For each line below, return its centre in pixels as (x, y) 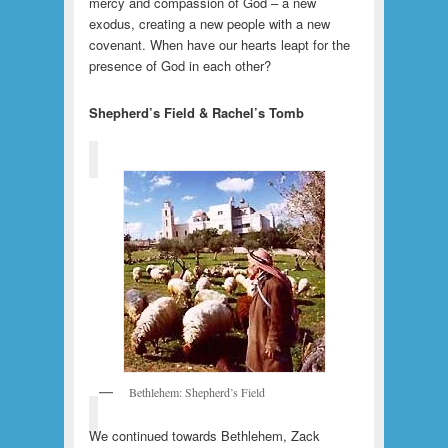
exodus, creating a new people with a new (209, 23)
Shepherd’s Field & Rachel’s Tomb (196, 112)
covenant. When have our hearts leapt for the (219, 44)
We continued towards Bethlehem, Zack (204, 435)
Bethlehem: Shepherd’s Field (196, 391)
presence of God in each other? (179, 65)
